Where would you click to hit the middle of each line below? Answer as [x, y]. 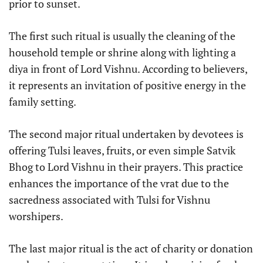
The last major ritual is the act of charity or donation [131, 249]
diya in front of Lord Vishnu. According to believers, [128, 69]
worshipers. [36, 216]
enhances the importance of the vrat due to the [119, 183]
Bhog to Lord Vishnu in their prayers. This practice [126, 167]
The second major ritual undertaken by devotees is [126, 134]
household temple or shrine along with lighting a [122, 53]
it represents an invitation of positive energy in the [127, 85]
